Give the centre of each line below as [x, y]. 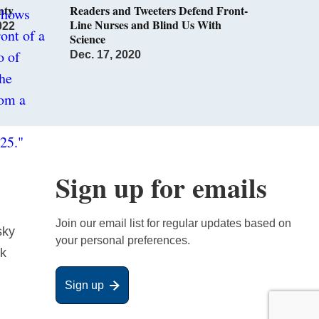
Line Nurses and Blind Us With [146, 25]
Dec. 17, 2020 [106, 55]
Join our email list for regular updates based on [173, 224]
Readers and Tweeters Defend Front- [159, 11]
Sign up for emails [161, 188]
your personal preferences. [123, 241]
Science [88, 39]
